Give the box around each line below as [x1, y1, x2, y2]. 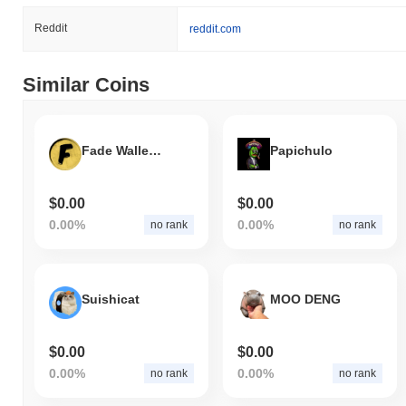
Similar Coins [23, 72, 150, 96]
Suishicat [82, 292, 140, 307]
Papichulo [269, 143, 333, 159]
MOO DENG [269, 292, 341, 307]
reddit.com [189, 22, 241, 35]
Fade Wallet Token [149, 143, 161, 159]
